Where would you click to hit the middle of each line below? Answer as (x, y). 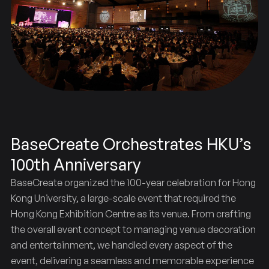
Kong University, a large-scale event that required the (123, 198)
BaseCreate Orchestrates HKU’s (131, 144)
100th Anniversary (75, 164)
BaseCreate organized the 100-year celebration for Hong (133, 182)
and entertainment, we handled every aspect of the (121, 245)
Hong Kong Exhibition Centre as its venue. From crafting (131, 213)
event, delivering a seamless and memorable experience (132, 260)
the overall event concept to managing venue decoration (133, 229)
